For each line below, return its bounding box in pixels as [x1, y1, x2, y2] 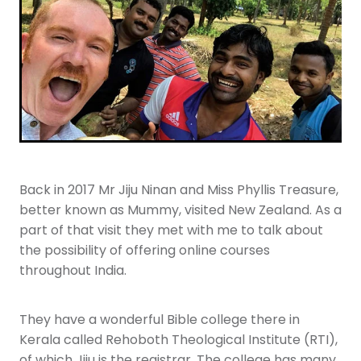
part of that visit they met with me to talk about [19, 220, 323, 242]
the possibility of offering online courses [19, 240, 270, 262]
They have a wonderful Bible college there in [19, 309, 300, 331]
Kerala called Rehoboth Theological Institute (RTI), [19, 330, 338, 351]
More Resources [34, 27, 122, 46]
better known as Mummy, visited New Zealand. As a [19, 200, 342, 222]
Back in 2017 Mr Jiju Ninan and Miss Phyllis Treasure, [19, 180, 338, 201]
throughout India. [19, 260, 127, 282]
